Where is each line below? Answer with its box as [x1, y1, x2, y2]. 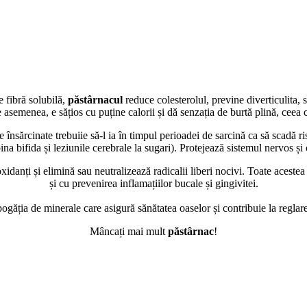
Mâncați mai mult [90, 225, 168, 237]
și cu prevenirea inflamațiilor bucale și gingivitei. [49, 177, 258, 189]
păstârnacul [67, 93, 123, 106]
